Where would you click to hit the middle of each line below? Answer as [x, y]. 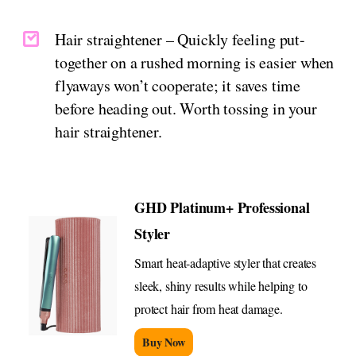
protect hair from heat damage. [209, 308]
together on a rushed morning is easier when [195, 62]
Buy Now [164, 342]
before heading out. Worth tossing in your [186, 108]
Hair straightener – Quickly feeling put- [180, 39]
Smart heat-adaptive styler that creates [226, 262]
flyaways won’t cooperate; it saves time [178, 85]
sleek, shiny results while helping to [221, 285]
